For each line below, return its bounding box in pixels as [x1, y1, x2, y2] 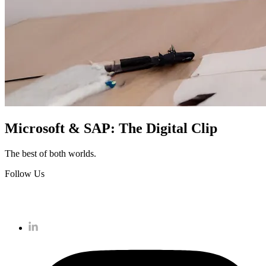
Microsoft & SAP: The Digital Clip [5, 121, 217, 137]
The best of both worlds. [5, 148, 96, 159]
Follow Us [5, 169, 45, 179]
